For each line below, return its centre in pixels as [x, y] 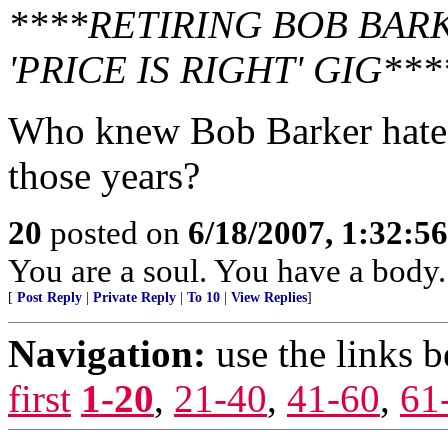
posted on [115, 232]
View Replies [269, 297]
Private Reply [134, 297]
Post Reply [49, 297]
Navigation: [107, 353]
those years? [104, 175]
